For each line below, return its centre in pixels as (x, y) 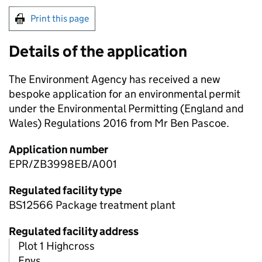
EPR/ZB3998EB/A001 (63, 164)
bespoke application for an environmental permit (125, 94)
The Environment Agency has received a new (115, 80)
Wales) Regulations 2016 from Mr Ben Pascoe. (119, 123)
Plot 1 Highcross (56, 246)
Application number (58, 150)
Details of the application (98, 51)
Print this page (60, 19)
